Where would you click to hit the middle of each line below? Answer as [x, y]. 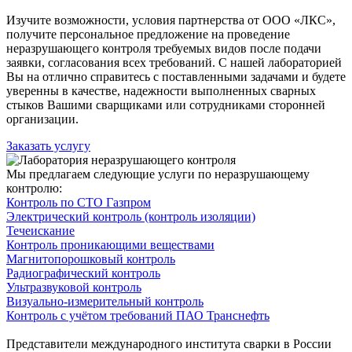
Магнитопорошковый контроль [91, 258]
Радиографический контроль [83, 273]
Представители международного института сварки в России [169, 343]
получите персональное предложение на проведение [148, 34]
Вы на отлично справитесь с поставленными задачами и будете [176, 76]
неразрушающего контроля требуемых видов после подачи [164, 48]
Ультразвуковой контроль [74, 287]
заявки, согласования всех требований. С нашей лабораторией [174, 62]
